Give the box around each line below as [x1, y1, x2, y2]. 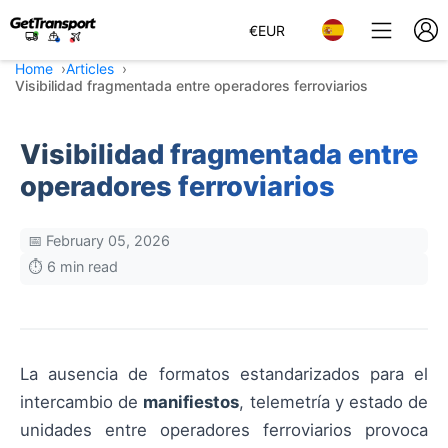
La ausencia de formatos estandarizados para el [20, 364, 428, 384]
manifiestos [143, 392, 240, 412]
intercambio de [20, 392, 144, 412]
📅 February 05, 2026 [28, 232, 170, 249]
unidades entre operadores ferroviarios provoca [20, 420, 428, 440]
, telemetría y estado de [239, 392, 429, 412]
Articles [66, 60, 114, 77]
